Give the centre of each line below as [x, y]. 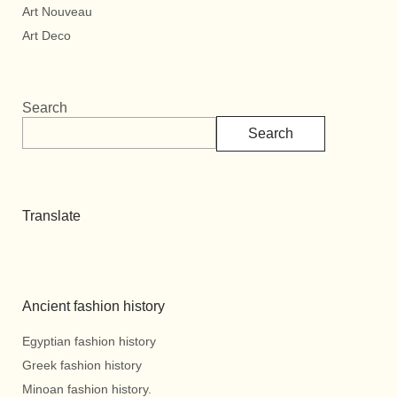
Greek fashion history [82, 366]
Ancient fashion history [93, 307]
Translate [51, 216]
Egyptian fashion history [89, 342]
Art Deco [47, 36]
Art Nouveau [57, 12]
